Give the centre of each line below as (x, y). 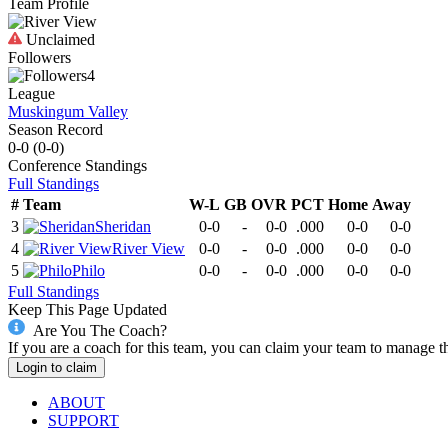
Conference (44, 165)
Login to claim (56, 368)
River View (148, 248)
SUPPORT (83, 421)
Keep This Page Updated (87, 309)
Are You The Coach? (99, 330)
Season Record (55, 129)
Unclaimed (58, 39)
